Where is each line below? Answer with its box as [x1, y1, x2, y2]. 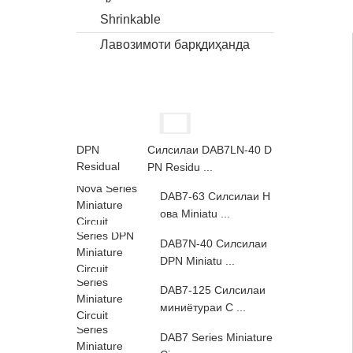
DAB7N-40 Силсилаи [160, 236, 267, 250]
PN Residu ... [147, 160, 213, 173]
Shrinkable [100, 13, 161, 26]
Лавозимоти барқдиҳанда [100, 38, 250, 51]
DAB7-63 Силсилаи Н [160, 189, 270, 203]
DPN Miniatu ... [160, 254, 235, 267]
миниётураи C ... [160, 301, 246, 314]
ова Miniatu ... [160, 206, 230, 220]
